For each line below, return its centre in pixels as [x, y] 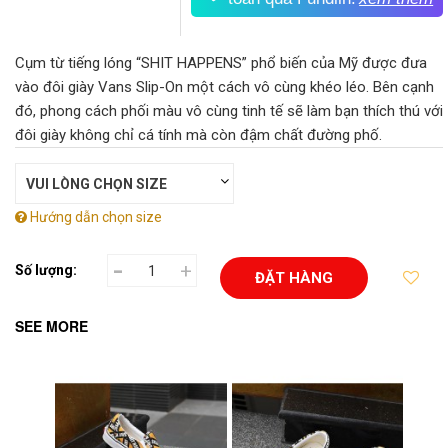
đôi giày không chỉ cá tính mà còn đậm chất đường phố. [198, 135]
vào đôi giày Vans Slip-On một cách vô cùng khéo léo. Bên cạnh [224, 87]
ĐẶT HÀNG [294, 277]
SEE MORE [51, 326]
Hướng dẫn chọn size [94, 217]
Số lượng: [46, 270]
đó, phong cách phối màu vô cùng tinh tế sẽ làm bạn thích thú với [229, 111]
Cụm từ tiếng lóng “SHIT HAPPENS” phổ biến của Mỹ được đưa [221, 63]
